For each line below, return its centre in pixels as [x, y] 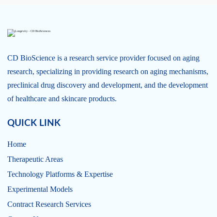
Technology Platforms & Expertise [60, 174]
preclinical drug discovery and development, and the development [108, 85]
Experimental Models [40, 189]
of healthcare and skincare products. [62, 99]
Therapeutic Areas [35, 159]
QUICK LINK [34, 123]
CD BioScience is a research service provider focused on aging [103, 58]
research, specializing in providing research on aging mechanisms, [108, 71]
